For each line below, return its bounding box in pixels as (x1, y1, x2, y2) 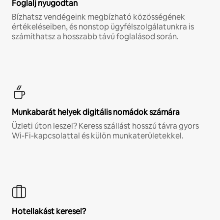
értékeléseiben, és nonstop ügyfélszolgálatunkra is (12, 22, 194, 32)
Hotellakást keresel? (12, 206, 86, 217)
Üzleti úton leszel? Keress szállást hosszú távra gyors (12, 121, 199, 132)
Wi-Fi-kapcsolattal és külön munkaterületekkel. (12, 131, 184, 141)
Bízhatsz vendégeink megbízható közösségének (12, 12, 185, 23)
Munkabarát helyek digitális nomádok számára (12, 107, 180, 118)
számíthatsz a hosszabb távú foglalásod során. (12, 31, 179, 42)
